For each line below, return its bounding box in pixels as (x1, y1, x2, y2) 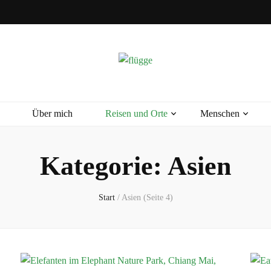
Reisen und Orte (105, 108, 168, 119)
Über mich (31, 108, 73, 119)
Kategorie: (40, 151, 168, 181)
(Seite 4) (143, 193, 173, 202)
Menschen (200, 108, 240, 119)
